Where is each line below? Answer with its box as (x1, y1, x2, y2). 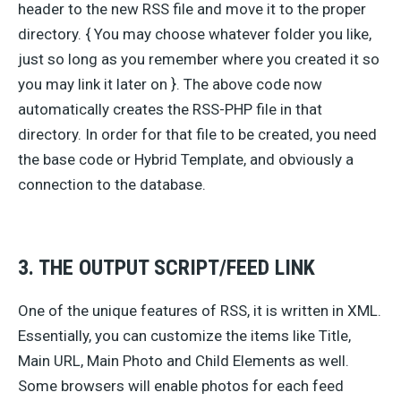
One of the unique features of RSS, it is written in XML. (18, 302, 381, 320)
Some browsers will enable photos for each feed (18, 377, 344, 395)
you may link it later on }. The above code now (18, 75, 322, 93)
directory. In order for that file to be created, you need (18, 125, 377, 143)
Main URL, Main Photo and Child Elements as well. (18, 352, 349, 370)
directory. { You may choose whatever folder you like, (18, 25, 371, 43)
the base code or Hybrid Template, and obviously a (18, 150, 354, 168)
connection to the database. (18, 175, 206, 193)
